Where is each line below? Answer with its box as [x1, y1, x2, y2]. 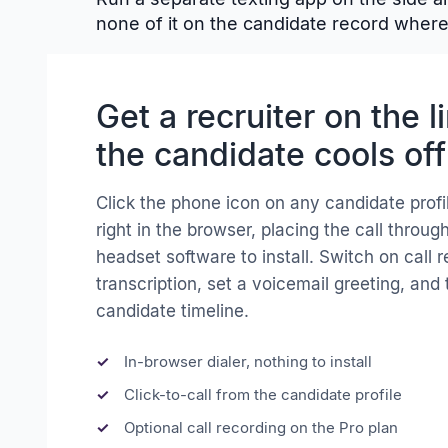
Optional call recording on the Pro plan [124, 418, 398, 437]
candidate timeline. [96, 301, 249, 321]
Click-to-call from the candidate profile [124, 385, 402, 404]
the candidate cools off [96, 135, 446, 174]
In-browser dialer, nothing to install [124, 352, 372, 371]
